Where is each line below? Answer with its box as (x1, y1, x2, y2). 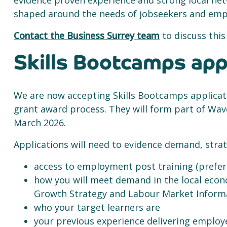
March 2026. (14, 117, 68, 129)
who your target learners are (34, 201, 163, 213)
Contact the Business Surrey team (14, 29, 160, 42)
